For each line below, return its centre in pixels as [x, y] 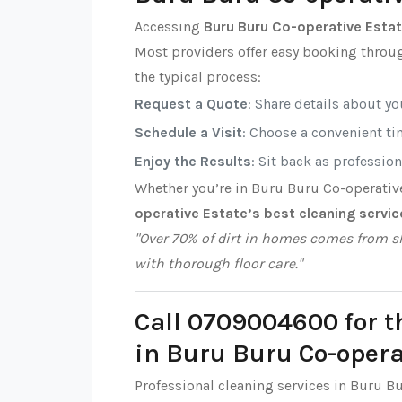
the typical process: [198, 77]
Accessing [169, 26]
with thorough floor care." [218, 263]
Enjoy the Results [193, 161]
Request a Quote [191, 104]
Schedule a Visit [188, 132]
